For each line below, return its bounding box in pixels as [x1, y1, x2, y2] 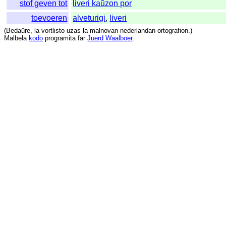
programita [45, 34, 76, 42]
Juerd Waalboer [87, 34, 133, 42]
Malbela [4, 34, 27, 42]
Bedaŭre [6, 27, 31, 35]
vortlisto [41, 27, 65, 35]
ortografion [157, 27, 189, 35]
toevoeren [31, 14, 68, 23]
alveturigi [73, 14, 106, 23]
